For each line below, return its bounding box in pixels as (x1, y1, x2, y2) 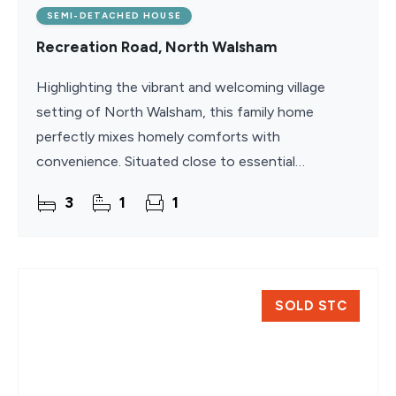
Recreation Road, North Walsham (36, 38, 278, 56)
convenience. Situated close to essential (36, 153, 295, 170)
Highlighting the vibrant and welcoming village (36, 79, 325, 95)
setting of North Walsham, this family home (36, 103, 314, 120)
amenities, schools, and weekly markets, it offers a (36, 178, 356, 194)
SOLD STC (275, 298, 346, 314)
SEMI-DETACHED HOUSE (47, 10, 182, 21)
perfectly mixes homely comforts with (36, 128, 280, 145)
